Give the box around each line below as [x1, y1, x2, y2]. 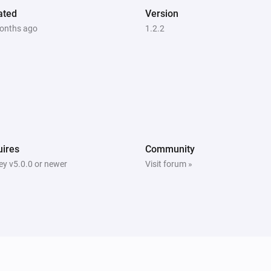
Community [145, 143, 195, 155]
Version [145, 7, 178, 19]
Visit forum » [145, 158, 192, 169]
